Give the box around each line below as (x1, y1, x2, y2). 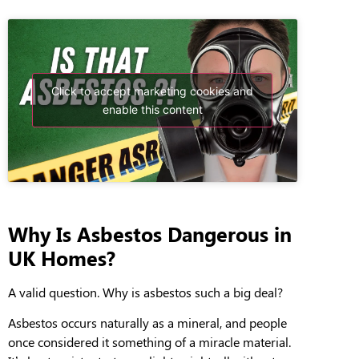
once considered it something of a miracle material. (8, 333, 291, 351)
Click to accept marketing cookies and (51, 84, 254, 99)
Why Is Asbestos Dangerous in (8, 220, 292, 247)
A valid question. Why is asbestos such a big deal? (8, 283, 283, 301)
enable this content (102, 103, 203, 117)
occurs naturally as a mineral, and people (61, 314, 287, 332)
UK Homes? (8, 244, 115, 271)
